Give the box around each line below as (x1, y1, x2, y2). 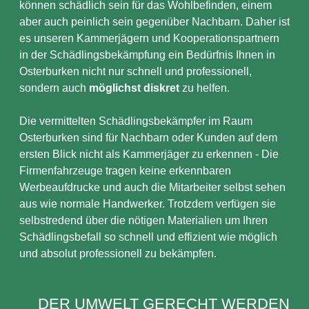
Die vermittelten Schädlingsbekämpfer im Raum (19, 115, 252, 127)
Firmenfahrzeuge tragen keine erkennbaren (19, 165, 231, 177)
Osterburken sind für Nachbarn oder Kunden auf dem (19, 132, 277, 143)
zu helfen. (179, 82, 230, 94)
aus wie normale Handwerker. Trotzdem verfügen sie (19, 198, 276, 210)
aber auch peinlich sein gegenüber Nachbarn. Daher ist (19, 16, 290, 28)
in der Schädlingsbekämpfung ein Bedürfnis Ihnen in (19, 49, 275, 61)
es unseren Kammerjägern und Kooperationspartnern (19, 32, 279, 44)
